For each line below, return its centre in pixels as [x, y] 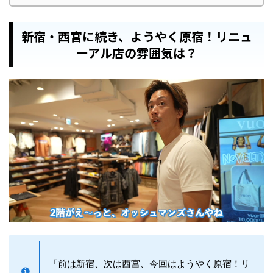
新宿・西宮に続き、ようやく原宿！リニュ [136, 37]
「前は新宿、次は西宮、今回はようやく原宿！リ [149, 264]
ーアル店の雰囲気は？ [136, 53]
